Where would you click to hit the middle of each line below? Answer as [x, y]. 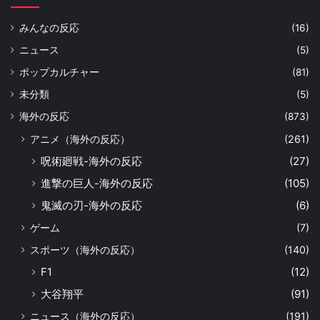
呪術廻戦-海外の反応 [91, 161]
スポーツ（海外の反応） [85, 249]
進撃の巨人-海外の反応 [97, 183]
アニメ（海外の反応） [80, 139]
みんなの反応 [49, 27]
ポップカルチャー [59, 72]
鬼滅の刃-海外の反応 [91, 205]
